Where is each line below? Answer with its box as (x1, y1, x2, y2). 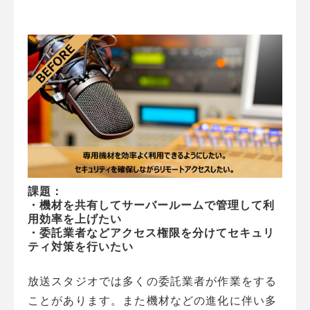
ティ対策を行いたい (28, 240, 134, 253)
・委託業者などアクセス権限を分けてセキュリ (28, 226, 275, 239)
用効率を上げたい (28, 212, 122, 225)
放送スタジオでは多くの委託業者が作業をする (28, 275, 277, 287)
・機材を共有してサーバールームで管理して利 (28, 199, 275, 211)
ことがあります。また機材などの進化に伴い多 (28, 294, 277, 307)
